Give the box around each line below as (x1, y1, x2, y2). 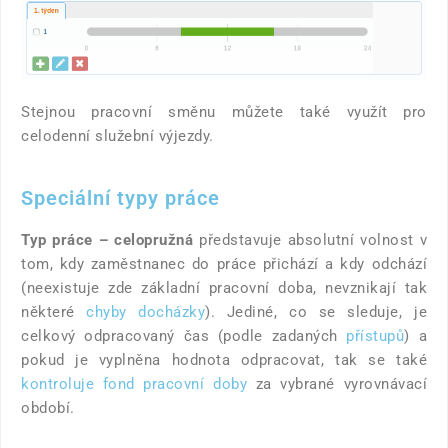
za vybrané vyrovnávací (247, 374, 427, 393)
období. (21, 398, 79, 417)
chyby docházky (86, 302, 206, 321)
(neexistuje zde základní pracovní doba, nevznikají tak (21, 278, 427, 297)
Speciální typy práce (21, 185, 220, 210)
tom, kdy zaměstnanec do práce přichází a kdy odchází (21, 254, 427, 273)
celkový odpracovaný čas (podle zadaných (21, 326, 347, 345)
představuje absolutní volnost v (193, 230, 428, 249)
